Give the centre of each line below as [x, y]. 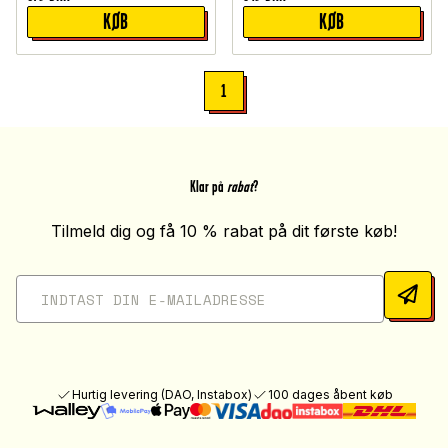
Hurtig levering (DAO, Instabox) [161, 395]
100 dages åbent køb [330, 395]
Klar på [208, 187]
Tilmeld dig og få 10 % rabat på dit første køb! [224, 231]
